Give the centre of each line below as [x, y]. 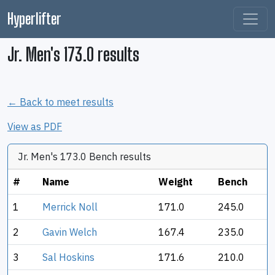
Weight [176, 182]
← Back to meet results [60, 102]
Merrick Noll [70, 207]
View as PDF [35, 126]
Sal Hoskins [68, 257]
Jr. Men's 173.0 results [73, 55]
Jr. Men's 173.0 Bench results [84, 157]
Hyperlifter [34, 19]
